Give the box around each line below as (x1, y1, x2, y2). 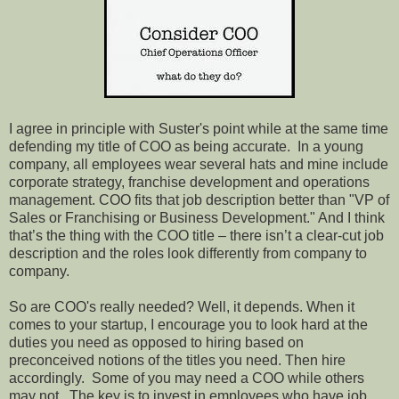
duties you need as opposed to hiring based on (9, 334, 304, 350)
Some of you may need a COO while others (92, 370, 364, 386)
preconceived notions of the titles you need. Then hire (9, 352, 346, 368)
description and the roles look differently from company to (9, 245, 367, 261)
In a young (297, 138, 363, 154)
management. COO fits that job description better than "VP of (9, 191, 389, 208)
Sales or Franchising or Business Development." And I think (9, 209, 385, 225)
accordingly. (9, 370, 85, 386)
